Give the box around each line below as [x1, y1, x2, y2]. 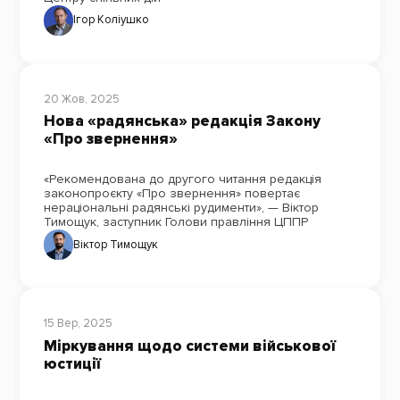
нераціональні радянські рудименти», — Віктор [43, 200, 319, 216]
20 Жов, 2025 [43, 91, 120, 106]
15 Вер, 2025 [43, 315, 112, 330]
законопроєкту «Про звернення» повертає [43, 186, 300, 202]
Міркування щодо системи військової [43, 336, 336, 355]
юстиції [43, 354, 101, 373]
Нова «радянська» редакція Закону [43, 112, 321, 131]
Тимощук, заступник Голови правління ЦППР [43, 214, 308, 230]
